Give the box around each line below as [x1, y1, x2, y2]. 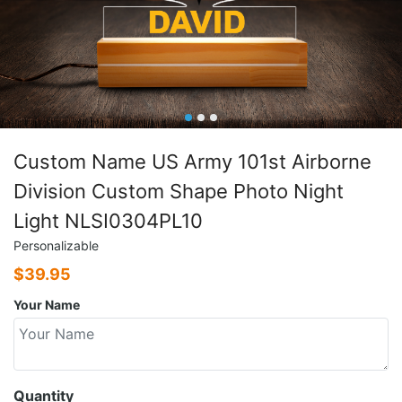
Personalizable [13, 237, 99, 253]
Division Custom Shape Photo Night [13, 179, 344, 203]
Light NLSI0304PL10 [13, 208, 203, 232]
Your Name [13, 296, 80, 312]
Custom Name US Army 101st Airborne [13, 149, 371, 173]
